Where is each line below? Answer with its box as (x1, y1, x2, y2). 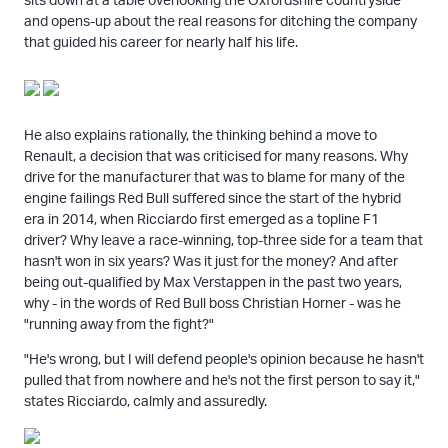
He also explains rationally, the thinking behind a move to (23, 125, 377, 143)
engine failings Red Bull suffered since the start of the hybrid (23, 188, 401, 206)
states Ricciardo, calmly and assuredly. (23, 391, 267, 409)
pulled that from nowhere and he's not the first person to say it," (23, 370, 420, 388)
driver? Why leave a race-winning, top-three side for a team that (23, 230, 423, 248)
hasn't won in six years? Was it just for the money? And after (23, 251, 398, 269)
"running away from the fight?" (23, 314, 214, 332)
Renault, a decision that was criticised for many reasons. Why (23, 146, 408, 164)
